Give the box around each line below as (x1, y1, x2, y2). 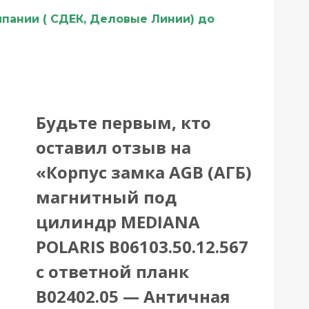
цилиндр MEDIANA (35, 210, 200, 233)
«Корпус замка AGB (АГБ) (35, 160, 252, 183)
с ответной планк (35, 259, 189, 283)
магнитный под (35, 185, 177, 208)
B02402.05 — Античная (35, 284, 230, 308)
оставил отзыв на (35, 135, 191, 159)
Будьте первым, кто (35, 110, 211, 134)
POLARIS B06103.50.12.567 (35, 235, 248, 258)
